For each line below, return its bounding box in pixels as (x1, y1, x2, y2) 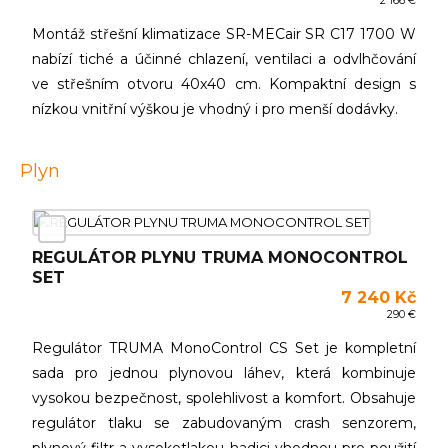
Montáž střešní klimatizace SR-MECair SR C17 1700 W (32, 25, 416, 43)
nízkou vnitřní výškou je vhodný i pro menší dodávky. (32, 100, 398, 118)
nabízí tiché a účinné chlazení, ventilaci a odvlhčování (32, 50, 416, 68)
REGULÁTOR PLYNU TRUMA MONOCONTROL (32, 248, 408, 267)
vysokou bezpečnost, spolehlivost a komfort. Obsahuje (32, 389, 416, 407)
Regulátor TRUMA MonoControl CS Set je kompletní (32, 339, 416, 357)
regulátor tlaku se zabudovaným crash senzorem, (32, 414, 416, 432)
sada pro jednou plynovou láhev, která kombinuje (32, 364, 416, 382)
